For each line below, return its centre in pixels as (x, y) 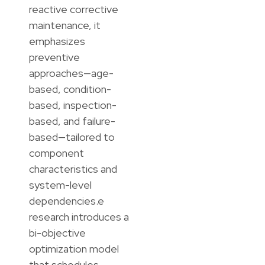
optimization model (74, 249)
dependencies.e (67, 201)
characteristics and (73, 169)
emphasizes (57, 41)
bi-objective (58, 233)
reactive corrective (74, 9)
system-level (61, 185)
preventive (55, 57)
